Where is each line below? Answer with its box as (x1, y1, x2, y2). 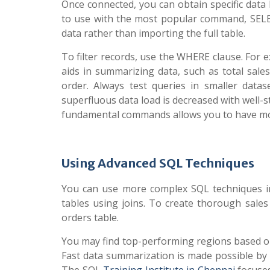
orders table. (61, 211, 119, 224)
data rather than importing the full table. (61, 27, 245, 40)
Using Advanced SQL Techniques (61, 155, 254, 171)
